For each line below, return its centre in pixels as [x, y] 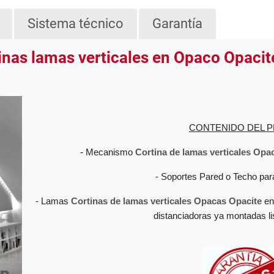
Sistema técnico [76, 24]
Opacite [245, 201]
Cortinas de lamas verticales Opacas [149, 201]
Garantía [178, 24]
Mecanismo [108, 152]
